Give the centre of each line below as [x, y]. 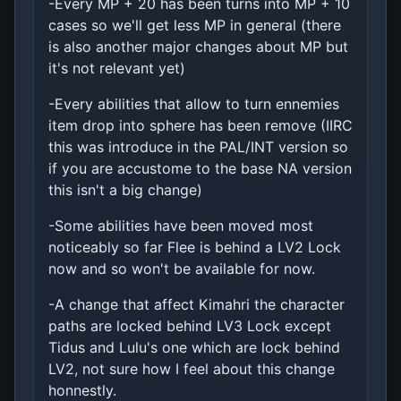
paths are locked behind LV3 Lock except [190, 325]
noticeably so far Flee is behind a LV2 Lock [195, 247]
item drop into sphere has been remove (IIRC [200, 125]
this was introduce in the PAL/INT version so [198, 146]
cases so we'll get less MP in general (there [195, 25]
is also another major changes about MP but [198, 46]
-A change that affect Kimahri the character [196, 304]
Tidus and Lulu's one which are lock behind [194, 347]
